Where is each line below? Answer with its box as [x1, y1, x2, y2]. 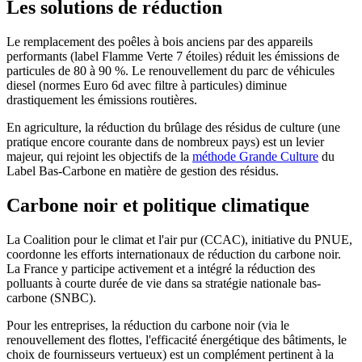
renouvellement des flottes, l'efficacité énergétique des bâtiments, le [6, 332, 347, 347]
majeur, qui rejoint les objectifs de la [6, 149, 192, 164]
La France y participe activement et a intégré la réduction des [6, 261, 315, 276]
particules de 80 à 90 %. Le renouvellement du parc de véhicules [6, 64, 335, 78]
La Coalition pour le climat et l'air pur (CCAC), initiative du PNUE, [6, 232, 352, 246]
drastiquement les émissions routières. [6, 93, 197, 107]
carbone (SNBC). [6, 290, 96, 305]
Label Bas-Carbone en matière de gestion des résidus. [6, 164, 279, 179]
